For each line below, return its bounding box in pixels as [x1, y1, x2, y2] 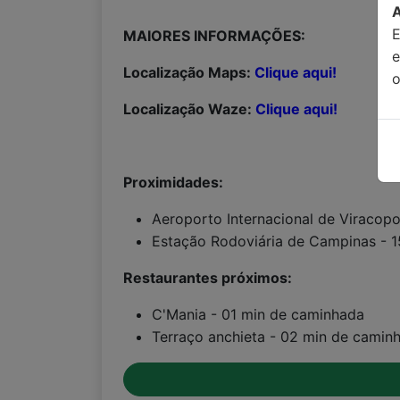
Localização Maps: [123, 63, 254, 81]
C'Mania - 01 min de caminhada [152, 305, 364, 323]
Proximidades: [123, 173, 223, 191]
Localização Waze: [123, 100, 255, 118]
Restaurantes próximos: [123, 269, 292, 287]
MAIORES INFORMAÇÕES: [123, 27, 305, 45]
